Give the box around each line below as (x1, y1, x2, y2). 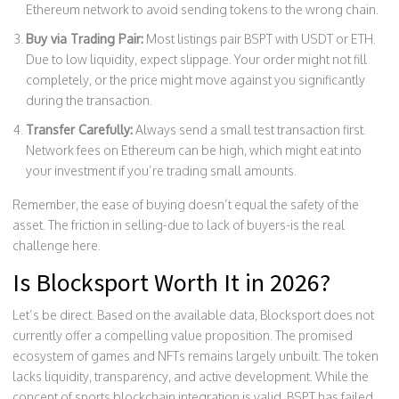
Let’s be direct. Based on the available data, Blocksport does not (12, 306, 374, 322)
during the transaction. (26, 92, 152, 108)
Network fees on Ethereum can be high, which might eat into (26, 142, 362, 158)
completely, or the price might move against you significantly (26, 71, 365, 87)
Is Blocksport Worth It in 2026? (12, 265, 330, 298)
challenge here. (12, 237, 101, 253)
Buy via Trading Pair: (26, 30, 143, 46)
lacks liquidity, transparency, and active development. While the (12, 368, 369, 384)
